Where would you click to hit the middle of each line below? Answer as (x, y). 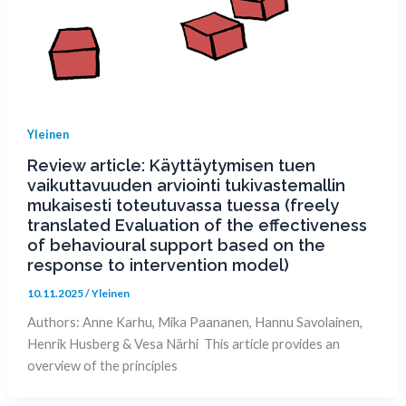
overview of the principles (102, 365)
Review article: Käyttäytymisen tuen (171, 166)
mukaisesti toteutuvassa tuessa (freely (183, 206)
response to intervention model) (162, 266)
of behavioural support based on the (176, 246)
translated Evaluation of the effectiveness (197, 226)
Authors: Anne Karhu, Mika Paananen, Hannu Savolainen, (194, 322)
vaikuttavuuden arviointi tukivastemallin (186, 186)
